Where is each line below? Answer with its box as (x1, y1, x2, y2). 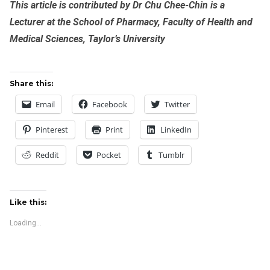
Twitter (165, 98, 190, 110)
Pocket (96, 149, 121, 160)
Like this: (10, 197, 46, 207)
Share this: (10, 78, 53, 88)
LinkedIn (160, 124, 192, 135)
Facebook (92, 98, 127, 110)
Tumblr (159, 149, 184, 160)
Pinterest (36, 124, 68, 135)
